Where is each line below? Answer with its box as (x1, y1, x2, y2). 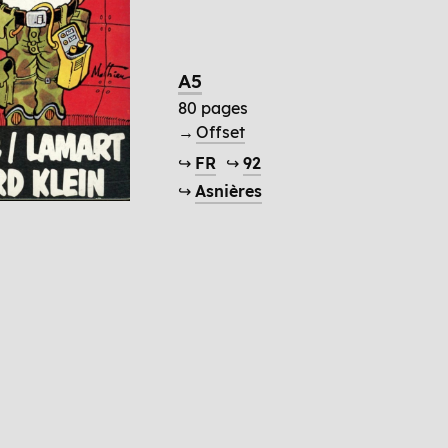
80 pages (178, 97, 249, 118)
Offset (196, 121, 246, 142)
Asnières (195, 181, 263, 202)
